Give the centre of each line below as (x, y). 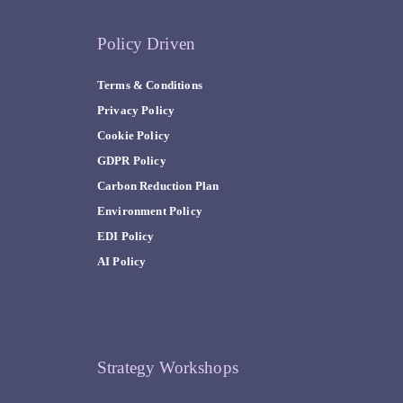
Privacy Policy (136, 110)
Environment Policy (150, 211)
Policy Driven (147, 43)
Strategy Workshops (168, 367)
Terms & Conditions (150, 85)
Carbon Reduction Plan (158, 186)
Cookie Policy (134, 135)
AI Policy (122, 261)
